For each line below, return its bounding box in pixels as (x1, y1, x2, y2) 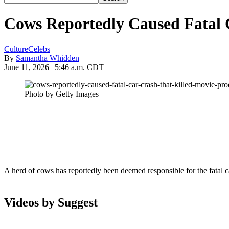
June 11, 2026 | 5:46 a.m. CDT (4, 62, 104, 72)
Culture (4, 44, 28, 53)
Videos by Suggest (4, 195, 98, 209)
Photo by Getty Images (25, 89, 99, 98)
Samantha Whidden (16, 53, 79, 62)
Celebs (28, 44, 50, 53)
